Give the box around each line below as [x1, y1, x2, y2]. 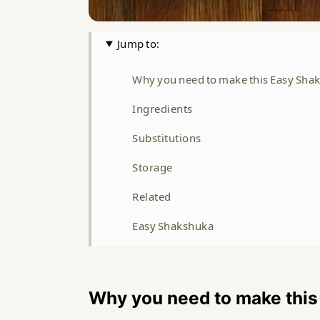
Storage [132, 159, 173, 175]
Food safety [132, 247, 192, 263]
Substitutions [132, 130, 201, 146]
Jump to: [116, 36, 160, 51]
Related [132, 189, 171, 204]
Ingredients [132, 101, 193, 116]
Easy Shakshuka [132, 218, 214, 234]
